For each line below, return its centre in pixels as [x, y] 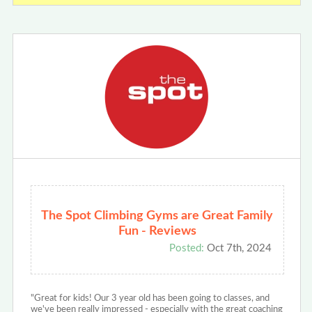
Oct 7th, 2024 [237, 249]
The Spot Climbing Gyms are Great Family [157, 216]
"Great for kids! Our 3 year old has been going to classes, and [150, 299]
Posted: [186, 249]
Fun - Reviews [157, 232]
